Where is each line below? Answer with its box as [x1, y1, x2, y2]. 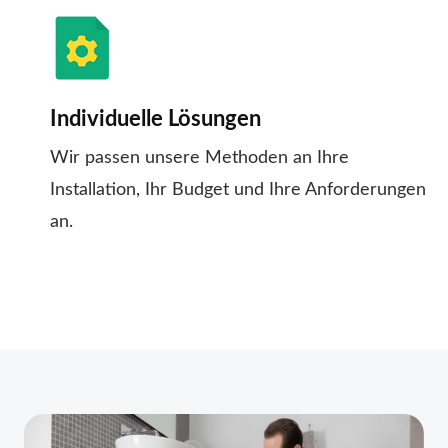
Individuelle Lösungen [50, 108, 261, 131]
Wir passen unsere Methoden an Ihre [50, 149, 349, 168]
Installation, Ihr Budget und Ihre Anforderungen [50, 181, 426, 200]
